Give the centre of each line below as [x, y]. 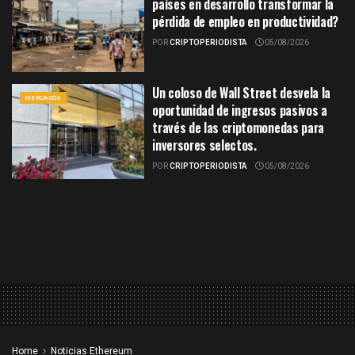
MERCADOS [43, 98]
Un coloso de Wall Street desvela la [241, 93]
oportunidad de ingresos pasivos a [240, 111]
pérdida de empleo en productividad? [245, 21]
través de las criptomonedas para [238, 128]
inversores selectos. [204, 145]
